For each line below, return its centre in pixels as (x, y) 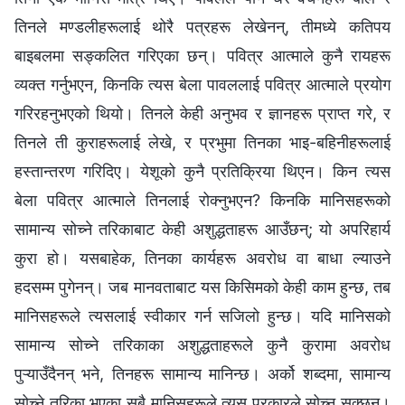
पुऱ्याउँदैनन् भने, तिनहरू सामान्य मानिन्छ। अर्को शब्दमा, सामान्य (202, 373)
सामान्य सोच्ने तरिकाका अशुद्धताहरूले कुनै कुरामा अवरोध (202, 344)
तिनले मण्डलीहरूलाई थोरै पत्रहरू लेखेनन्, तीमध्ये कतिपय (202, 26)
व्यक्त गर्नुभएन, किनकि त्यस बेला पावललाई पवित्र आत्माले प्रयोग (202, 84)
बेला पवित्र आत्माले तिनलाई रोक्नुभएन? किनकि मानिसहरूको (202, 200)
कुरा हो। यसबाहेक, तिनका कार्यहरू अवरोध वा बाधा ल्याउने (202, 258)
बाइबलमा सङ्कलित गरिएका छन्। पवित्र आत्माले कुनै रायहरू (202, 55)
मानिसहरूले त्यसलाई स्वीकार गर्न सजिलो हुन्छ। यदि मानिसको (202, 316)
